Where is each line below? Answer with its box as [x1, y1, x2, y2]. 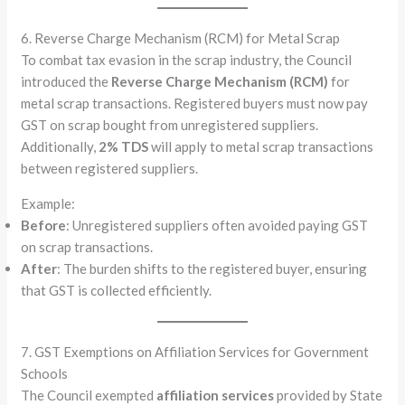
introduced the [21, 72, 112, 89]
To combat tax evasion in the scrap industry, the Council [21, 51, 353, 68]
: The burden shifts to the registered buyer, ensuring [57, 259, 368, 277]
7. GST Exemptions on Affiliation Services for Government [21, 344, 370, 360]
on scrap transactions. [21, 238, 154, 255]
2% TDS [99, 137, 149, 155]
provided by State [274, 387, 383, 403]
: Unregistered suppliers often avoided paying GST [66, 216, 369, 233]
